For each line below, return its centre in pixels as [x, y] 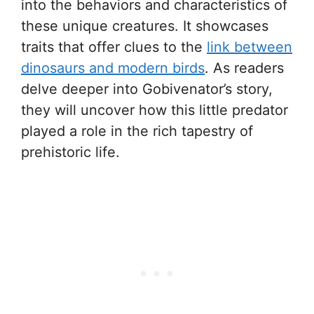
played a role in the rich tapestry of [137, 131]
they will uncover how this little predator [155, 110]
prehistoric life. [70, 152]
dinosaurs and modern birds [113, 68]
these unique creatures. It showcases [145, 26]
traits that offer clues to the [114, 47]
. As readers [244, 68]
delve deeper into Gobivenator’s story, [147, 89]
